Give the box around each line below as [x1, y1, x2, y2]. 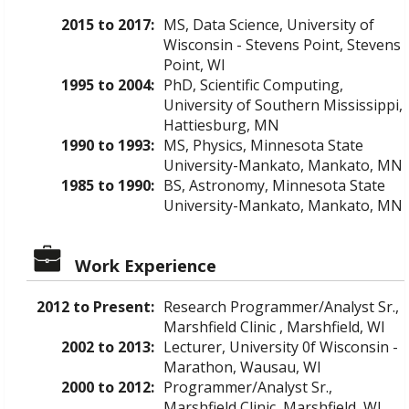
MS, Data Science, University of [163, 14, 374, 35]
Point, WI [163, 54, 225, 75]
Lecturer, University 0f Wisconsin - [163, 336, 398, 357]
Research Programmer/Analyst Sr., [163, 296, 399, 317]
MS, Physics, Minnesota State [163, 134, 363, 155]
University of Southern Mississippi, [163, 94, 403, 115]
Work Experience [75, 253, 216, 277]
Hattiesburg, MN [163, 114, 279, 135]
